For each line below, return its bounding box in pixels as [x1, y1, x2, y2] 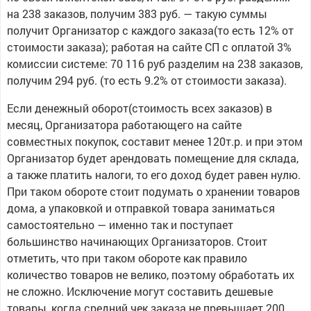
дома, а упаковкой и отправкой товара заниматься [6, 201, 275, 215]
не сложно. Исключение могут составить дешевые [6, 284, 273, 299]
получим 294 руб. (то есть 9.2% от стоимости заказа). [6, 73, 287, 87]
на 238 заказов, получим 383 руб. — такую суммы [6, 6, 267, 21]
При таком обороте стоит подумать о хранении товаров [6, 184, 300, 199]
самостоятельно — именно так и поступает [6, 217, 233, 232]
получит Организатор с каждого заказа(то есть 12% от [6, 23, 294, 37]
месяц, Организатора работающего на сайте [6, 117, 242, 132]
